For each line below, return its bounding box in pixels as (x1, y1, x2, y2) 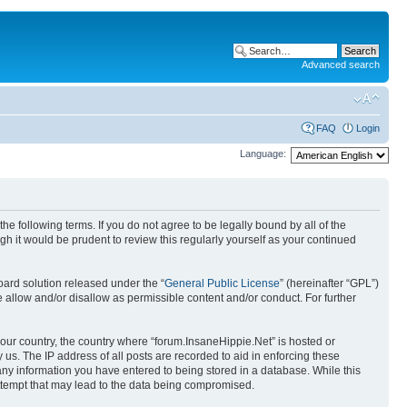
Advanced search (302, 59, 380, 70)
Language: (240, 148, 286, 160)
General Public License (164, 277, 280, 290)
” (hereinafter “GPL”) (280, 277, 379, 290)
